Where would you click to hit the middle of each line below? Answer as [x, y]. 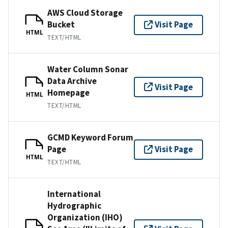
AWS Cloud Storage [85, 12]
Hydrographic [74, 205]
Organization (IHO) [85, 217]
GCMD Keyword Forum [90, 137]
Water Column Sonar [88, 69]
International [74, 194]
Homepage [68, 92]
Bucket [61, 24]
